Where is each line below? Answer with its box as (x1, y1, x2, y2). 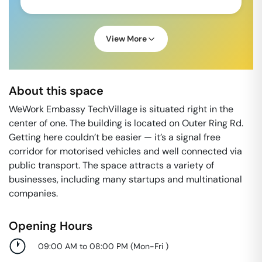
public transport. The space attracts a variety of (9, 159, 214, 171)
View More (106, 33, 147, 44)
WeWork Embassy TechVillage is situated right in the (9, 103, 233, 115)
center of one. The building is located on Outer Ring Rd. (9, 117, 243, 129)
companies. (9, 187, 58, 199)
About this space (9, 83, 104, 98)
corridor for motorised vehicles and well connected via (9, 145, 242, 157)
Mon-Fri (133, 240, 166, 251)
